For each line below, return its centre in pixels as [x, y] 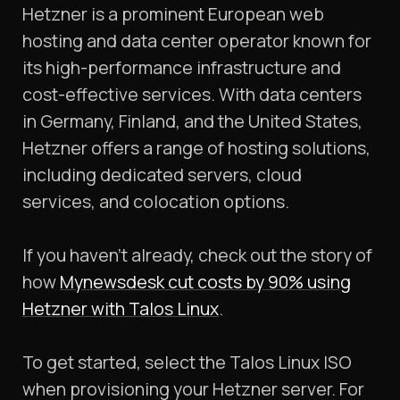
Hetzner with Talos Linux [121, 309]
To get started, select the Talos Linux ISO [187, 362]
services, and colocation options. [156, 202]
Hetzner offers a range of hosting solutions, [196, 148]
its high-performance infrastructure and [182, 68]
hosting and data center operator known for [197, 41]
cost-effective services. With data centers [192, 95]
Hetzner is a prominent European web [173, 14]
